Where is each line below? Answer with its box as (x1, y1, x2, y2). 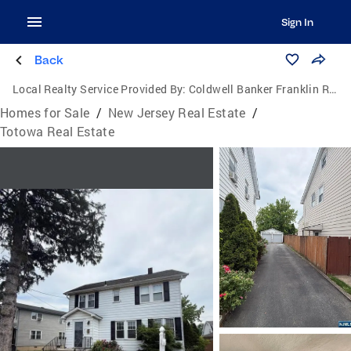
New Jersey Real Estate (108, 104, 246, 121)
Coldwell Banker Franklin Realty (188, 81, 330, 96)
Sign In (280, 16, 313, 28)
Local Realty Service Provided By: (13, 81, 186, 96)
